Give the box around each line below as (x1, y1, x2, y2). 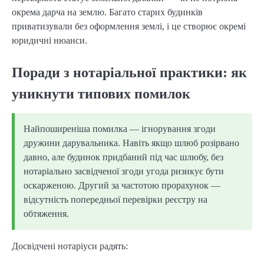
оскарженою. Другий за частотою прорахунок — (24, 180, 220, 191)
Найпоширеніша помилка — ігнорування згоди (24, 124, 216, 134)
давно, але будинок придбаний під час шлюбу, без (24, 152, 223, 163)
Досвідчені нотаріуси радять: (12, 241, 128, 252)
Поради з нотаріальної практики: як (12, 65, 247, 81)
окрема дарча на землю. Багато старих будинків (12, 6, 203, 17)
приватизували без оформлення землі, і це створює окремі (12, 21, 246, 31)
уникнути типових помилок (12, 86, 190, 102)
